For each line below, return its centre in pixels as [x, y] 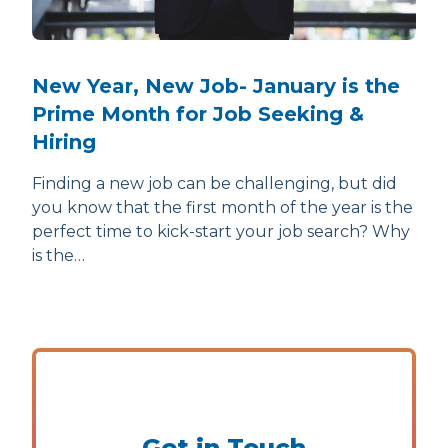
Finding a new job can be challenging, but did [214, 184]
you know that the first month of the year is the [222, 208]
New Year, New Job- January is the [216, 86]
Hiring [64, 142]
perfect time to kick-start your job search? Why [221, 232]
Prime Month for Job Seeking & [198, 114]
